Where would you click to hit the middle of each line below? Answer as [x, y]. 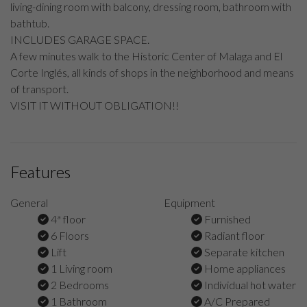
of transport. [39, 89]
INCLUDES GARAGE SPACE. [80, 39]
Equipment [189, 202]
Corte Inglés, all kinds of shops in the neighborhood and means [152, 72]
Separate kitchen [243, 252]
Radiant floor [233, 235]
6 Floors [69, 235]
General [29, 202]
